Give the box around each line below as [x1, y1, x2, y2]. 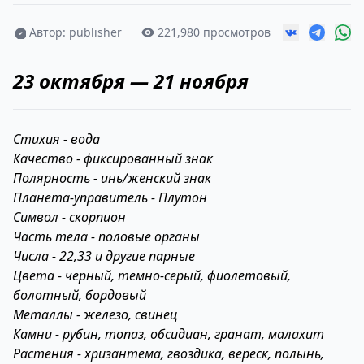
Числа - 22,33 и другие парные [13, 247, 195, 265]
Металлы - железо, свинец [13, 305, 178, 323]
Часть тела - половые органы [13, 227, 200, 245]
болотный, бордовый [13, 286, 146, 304]
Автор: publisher [29, 24, 122, 40]
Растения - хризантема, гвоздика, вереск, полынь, [13, 344, 324, 362]
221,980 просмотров [158, 24, 271, 40]
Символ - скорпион [13, 208, 126, 226]
